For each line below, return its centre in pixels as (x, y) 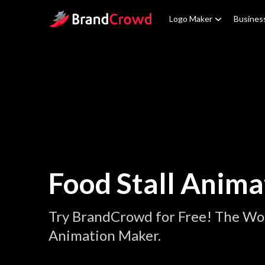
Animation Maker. (105, 235)
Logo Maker (191, 19)
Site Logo (67, 17)
